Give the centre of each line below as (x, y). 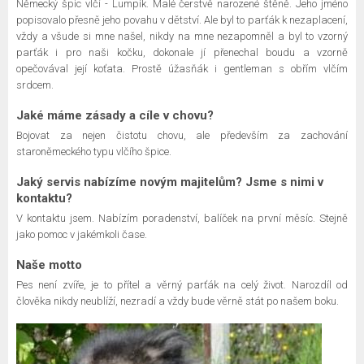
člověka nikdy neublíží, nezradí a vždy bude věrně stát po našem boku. (178, 301)
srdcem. (35, 85)
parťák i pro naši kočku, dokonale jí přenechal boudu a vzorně (182, 52)
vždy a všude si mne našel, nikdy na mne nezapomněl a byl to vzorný (182, 36)
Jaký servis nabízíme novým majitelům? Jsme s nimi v (170, 182)
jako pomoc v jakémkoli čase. (82, 234)
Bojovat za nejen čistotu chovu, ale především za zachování (182, 135)
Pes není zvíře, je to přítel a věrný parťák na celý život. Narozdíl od (182, 285)
